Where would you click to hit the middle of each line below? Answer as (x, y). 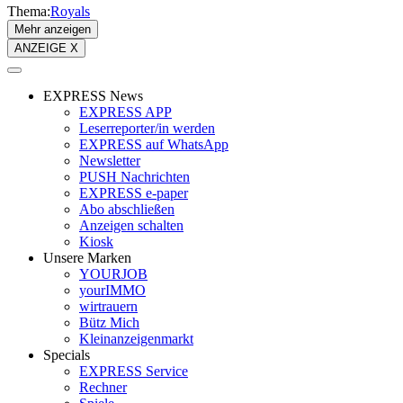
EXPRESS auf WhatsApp (154, 145)
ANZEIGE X (46, 49)
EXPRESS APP (125, 112)
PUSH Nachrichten (134, 177)
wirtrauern (108, 307)
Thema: (29, 12)
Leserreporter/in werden (147, 129)
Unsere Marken (87, 258)
